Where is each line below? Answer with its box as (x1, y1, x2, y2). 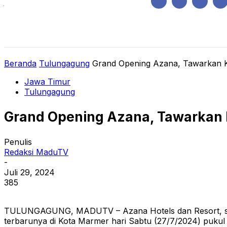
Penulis (4, 137, 32, 147)
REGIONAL (106, 30, 140, 40)
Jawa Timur (24, 77, 70, 87)
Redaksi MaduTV (4, 147, 68, 158)
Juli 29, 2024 (4, 167, 55, 178)
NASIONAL (155, 30, 191, 40)
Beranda (4, 58, 36, 68)
